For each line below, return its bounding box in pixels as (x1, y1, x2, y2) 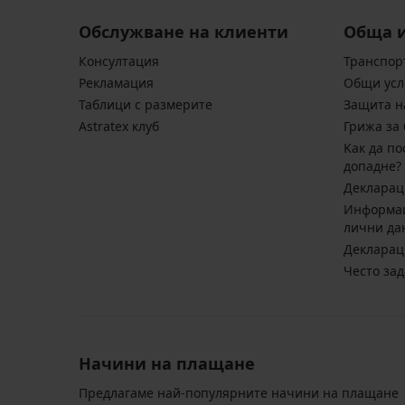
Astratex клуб (79, 118, 159, 136)
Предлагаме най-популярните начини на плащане (79, 384, 399, 402)
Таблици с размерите (79, 96, 212, 114)
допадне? (344, 157, 402, 175)
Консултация (79, 52, 159, 71)
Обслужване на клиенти (79, 21, 288, 43)
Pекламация (79, 74, 154, 92)
